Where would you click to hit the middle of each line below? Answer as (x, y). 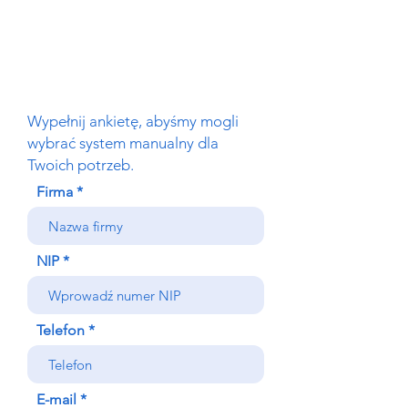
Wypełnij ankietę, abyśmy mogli (133, 121)
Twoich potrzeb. (81, 165)
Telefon (61, 330)
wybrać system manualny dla (123, 143)
